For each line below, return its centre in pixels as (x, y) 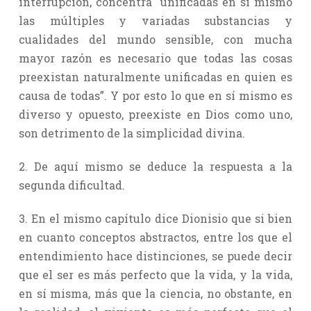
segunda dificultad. (72, 185)
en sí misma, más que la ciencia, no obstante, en (155, 293)
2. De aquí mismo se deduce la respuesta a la (155, 166)
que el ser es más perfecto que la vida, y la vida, (155, 274)
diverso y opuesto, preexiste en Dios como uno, (155, 114)
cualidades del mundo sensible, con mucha (155, 39)
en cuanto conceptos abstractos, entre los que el (155, 237)
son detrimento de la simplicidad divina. (132, 133)
